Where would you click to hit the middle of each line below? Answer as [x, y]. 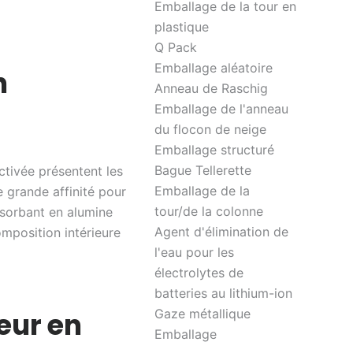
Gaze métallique [203, 314]
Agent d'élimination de [221, 232]
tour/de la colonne [209, 211]
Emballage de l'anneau [221, 109]
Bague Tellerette [203, 170]
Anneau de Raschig [211, 88]
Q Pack [176, 47]
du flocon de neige [210, 129]
